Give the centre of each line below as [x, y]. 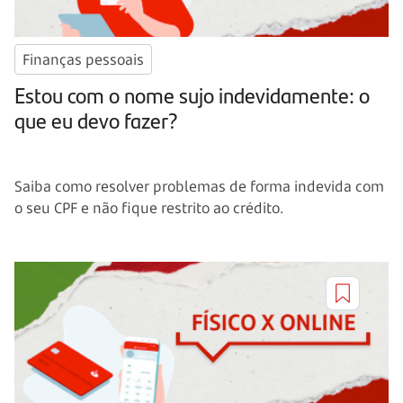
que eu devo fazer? [96, 119]
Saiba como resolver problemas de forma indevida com [199, 186]
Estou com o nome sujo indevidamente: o [192, 94]
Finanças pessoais [83, 59]
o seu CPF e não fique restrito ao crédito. [149, 207]
